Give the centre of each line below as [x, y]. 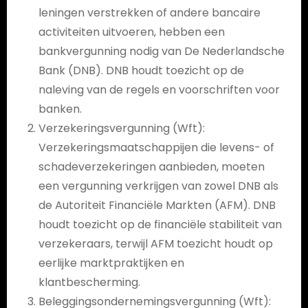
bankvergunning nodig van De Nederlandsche [161, 51]
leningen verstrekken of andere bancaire [149, 13]
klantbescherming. [89, 282]
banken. [60, 109]
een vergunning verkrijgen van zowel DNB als [158, 186]
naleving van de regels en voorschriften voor [159, 90]
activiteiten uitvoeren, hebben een [131, 32]
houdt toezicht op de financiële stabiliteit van [160, 224]
